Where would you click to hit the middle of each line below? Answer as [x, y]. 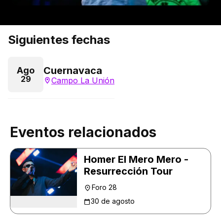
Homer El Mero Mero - [136, 159]
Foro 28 [104, 187]
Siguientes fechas [59, 40]
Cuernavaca [73, 71]
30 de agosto [113, 201]
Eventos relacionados [83, 132]
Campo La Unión [83, 80]
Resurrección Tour [128, 171]
